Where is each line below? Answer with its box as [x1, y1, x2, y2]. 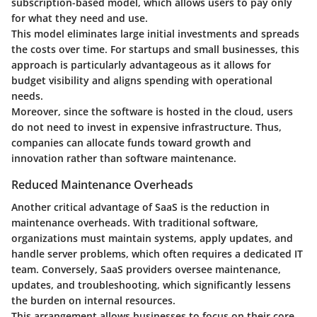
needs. [11, 89, 43, 103]
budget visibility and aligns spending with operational [11, 74, 272, 88]
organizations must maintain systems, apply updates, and [11, 231, 293, 246]
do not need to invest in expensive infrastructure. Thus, [11, 120, 282, 134]
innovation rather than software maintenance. [11, 151, 236, 166]
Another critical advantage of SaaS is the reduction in [11, 200, 270, 214]
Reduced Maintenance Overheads [11, 177, 193, 193]
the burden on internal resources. [11, 294, 175, 308]
